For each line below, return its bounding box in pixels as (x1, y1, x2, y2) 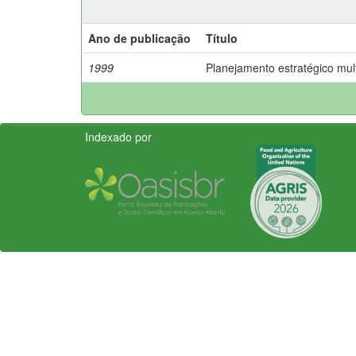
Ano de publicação (88, 29, 191, 46)
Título (206, 29, 238, 46)
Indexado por (85, 128, 152, 145)
